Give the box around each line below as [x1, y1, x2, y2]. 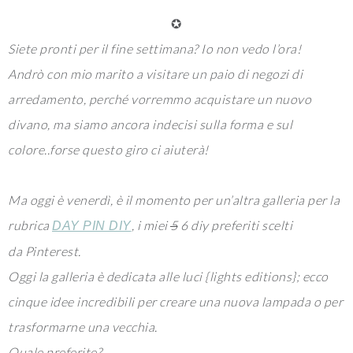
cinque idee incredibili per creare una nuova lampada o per [8, 294, 343, 309]
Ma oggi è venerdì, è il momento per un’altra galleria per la [8, 192, 340, 207]
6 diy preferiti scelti [177, 217, 292, 232]
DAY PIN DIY [52, 219, 132, 232]
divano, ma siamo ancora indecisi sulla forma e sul [8, 117, 292, 132]
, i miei [131, 217, 170, 232]
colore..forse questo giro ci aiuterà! [8, 142, 209, 157]
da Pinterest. [8, 243, 81, 258]
